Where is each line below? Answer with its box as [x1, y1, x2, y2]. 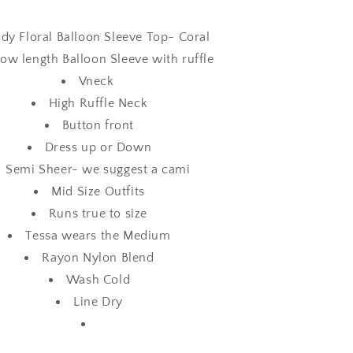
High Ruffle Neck [48, 96, 148, 110]
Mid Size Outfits [51, 184, 145, 199]
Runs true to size [48, 206, 148, 221]
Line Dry [73, 295, 123, 309]
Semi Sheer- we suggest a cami [6, 162, 191, 176]
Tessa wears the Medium [25, 229, 171, 243]
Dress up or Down [44, 140, 152, 154]
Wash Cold [65, 273, 131, 287]
